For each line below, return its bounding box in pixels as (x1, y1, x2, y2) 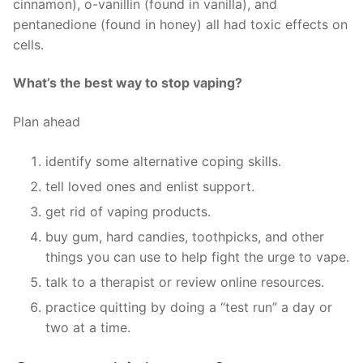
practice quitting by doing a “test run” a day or (45, 299, 332, 316)
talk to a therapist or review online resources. (45, 274, 324, 291)
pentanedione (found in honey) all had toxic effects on (13, 15, 348, 32)
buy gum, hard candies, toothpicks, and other (45, 228, 324, 246)
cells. (13, 36, 44, 53)
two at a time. (45, 319, 130, 336)
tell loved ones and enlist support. (45, 178, 254, 195)
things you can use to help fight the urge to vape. (45, 249, 349, 266)
